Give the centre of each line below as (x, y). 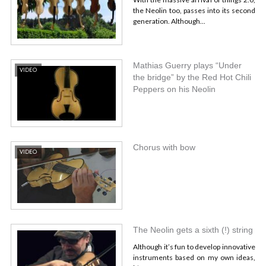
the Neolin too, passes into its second (194, 10)
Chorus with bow (164, 148)
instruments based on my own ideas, (194, 258)
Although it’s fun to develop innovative (194, 247)
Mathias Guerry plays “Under (187, 65)
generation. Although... (169, 21)
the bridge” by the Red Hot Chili (192, 77)
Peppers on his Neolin (174, 89)
